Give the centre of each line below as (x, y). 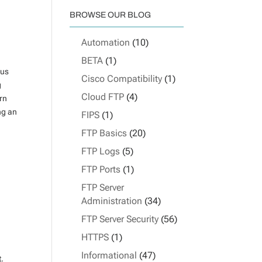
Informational (109, 255)
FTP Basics (104, 133)
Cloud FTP (103, 97)
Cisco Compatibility (122, 79)
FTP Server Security (120, 219)
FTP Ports (101, 169)
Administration (112, 201)
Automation (106, 42)
